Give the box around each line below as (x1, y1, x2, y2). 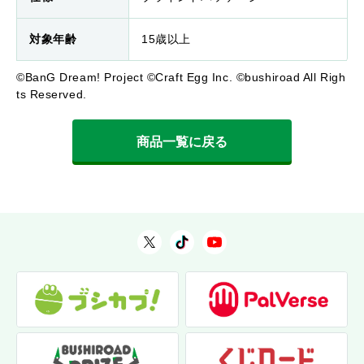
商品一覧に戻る (136, 135, 227, 149)
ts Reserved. (16, 88, 87, 102)
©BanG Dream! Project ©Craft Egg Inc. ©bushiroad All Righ (16, 71, 346, 84)
